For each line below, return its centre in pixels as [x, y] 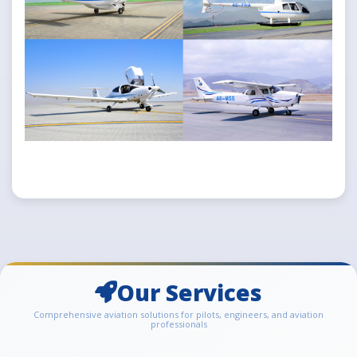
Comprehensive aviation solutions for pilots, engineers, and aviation [178, 315]
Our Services [190, 293]
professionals [178, 324]
